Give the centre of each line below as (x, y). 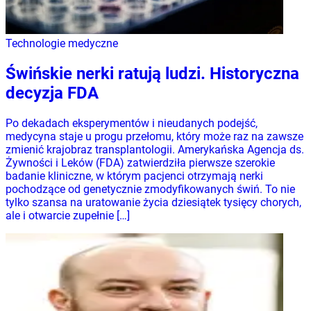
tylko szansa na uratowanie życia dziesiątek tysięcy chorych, (153, 202)
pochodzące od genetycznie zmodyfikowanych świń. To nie (150, 189)
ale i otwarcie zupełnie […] (68, 215)
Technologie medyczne (62, 44)
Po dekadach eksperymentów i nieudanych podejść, (132, 123)
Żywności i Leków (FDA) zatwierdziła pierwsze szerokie (140, 162)
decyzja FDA (52, 93)
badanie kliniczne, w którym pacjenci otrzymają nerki (134, 176)
